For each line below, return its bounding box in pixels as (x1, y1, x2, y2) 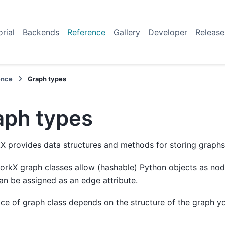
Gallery (114, 27, 140, 37)
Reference (67, 27, 105, 37)
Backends (23, 27, 59, 37)
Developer (148, 27, 187, 37)
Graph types (28, 75, 67, 83)
